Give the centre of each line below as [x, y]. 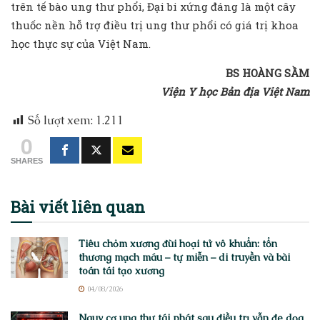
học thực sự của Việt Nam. [81, 44]
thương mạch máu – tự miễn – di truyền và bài [184, 257]
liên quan [108, 207]
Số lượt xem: [60, 121]
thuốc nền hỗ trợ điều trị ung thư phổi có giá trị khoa [155, 25]
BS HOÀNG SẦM [267, 73]
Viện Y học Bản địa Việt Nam [235, 92]
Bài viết [41, 207]
